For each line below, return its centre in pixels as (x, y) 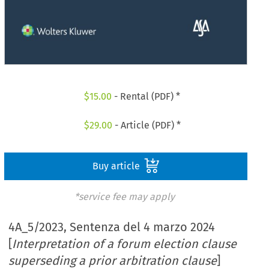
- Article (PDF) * (146, 125)
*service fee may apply (124, 196)
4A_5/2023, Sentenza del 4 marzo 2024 (112, 227)
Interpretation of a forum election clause (125, 244)
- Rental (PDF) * (146, 97)
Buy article (117, 166)
